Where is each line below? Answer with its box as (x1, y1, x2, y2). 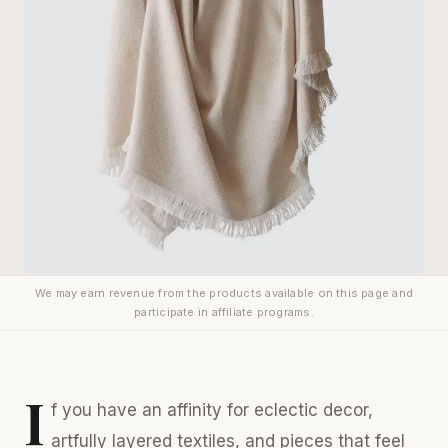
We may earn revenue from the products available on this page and (34, 285, 414, 300)
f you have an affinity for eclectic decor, (50, 399, 373, 420)
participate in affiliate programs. (134, 304, 314, 319)
